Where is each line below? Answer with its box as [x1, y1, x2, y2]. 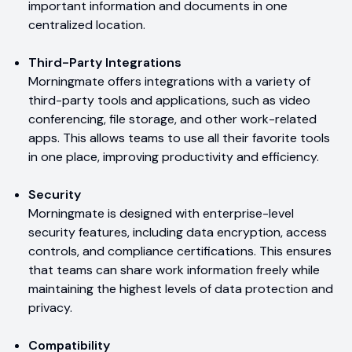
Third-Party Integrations [28, 53, 181, 71]
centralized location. [28, 16, 145, 33]
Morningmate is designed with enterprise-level [28, 204, 294, 222]
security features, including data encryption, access [28, 223, 327, 240]
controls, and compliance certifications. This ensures [28, 242, 332, 259]
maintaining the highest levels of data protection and [28, 280, 333, 297]
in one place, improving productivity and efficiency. [28, 148, 319, 165]
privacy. [28, 299, 72, 316]
